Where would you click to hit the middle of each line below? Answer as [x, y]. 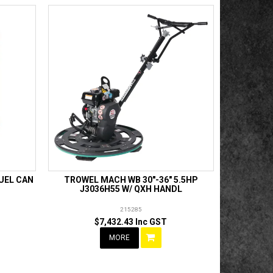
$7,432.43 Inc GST [131, 222]
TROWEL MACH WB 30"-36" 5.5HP [131, 179]
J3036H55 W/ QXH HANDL [131, 189]
